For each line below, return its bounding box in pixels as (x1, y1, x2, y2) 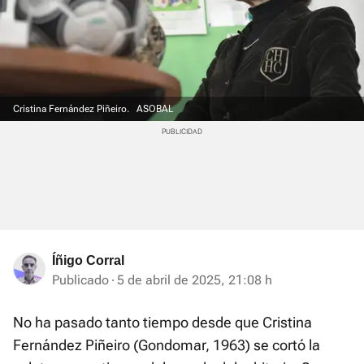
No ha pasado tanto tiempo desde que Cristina (13, 314, 312, 331)
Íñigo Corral (52, 253, 124, 268)
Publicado (52, 272, 109, 288)
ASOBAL (136, 103, 173, 115)
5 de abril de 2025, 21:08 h (117, 272, 272, 288)
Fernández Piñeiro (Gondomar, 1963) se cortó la (13, 336, 320, 354)
